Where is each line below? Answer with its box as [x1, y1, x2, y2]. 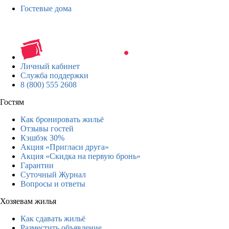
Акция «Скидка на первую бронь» [20, 151, 141, 161]
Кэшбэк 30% [20, 133, 64, 142]
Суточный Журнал [20, 170, 86, 179]
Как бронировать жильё [20, 114, 104, 124]
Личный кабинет [20, 61, 80, 71]
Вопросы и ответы [20, 179, 85, 188]
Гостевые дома [20, 4, 72, 13]
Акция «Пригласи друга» [20, 142, 109, 151]
